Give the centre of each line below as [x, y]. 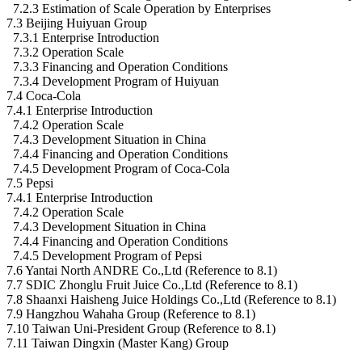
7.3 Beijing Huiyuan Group [77, 23]
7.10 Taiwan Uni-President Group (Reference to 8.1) [141, 328]
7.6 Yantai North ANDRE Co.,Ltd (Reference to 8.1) [142, 270]
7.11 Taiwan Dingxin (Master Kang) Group [118, 343]
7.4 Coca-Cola [44, 95]
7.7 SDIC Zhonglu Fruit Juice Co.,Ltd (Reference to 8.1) [152, 284]
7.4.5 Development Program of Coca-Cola [118, 168]
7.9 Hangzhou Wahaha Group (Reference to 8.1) [131, 314]
